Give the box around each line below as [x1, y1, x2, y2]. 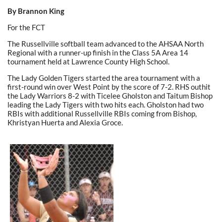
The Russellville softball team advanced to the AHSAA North [7, 39, 204, 49]
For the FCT [7, 23, 45, 32]
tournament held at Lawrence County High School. [7, 57, 169, 66]
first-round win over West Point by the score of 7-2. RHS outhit [7, 82, 211, 92]
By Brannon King [7, 6, 64, 16]
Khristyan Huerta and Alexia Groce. [7, 118, 123, 127]
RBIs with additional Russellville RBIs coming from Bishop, [7, 109, 197, 118]
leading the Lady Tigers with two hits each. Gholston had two [7, 100, 204, 110]
